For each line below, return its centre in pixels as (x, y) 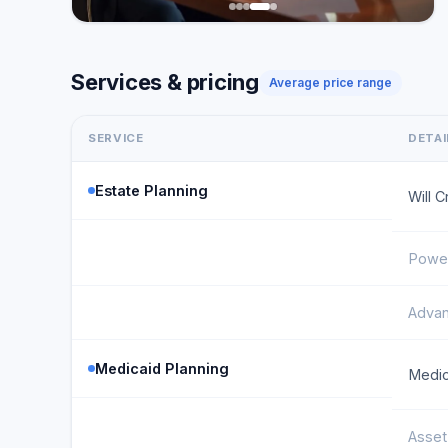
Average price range (331, 82)
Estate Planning (151, 190)
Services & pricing (165, 82)
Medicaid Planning (162, 368)
